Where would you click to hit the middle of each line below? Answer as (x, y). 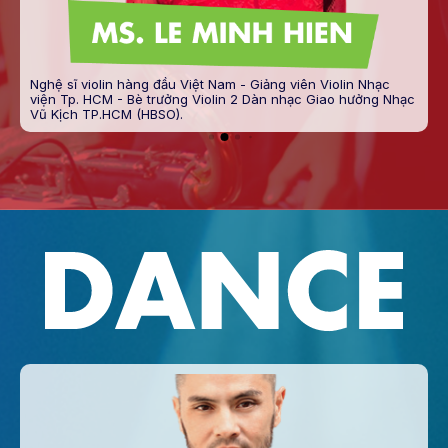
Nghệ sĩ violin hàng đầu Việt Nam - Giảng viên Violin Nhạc (209, 84)
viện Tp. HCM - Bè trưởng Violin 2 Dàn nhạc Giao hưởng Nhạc (222, 99)
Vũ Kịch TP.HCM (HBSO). (106, 114)
